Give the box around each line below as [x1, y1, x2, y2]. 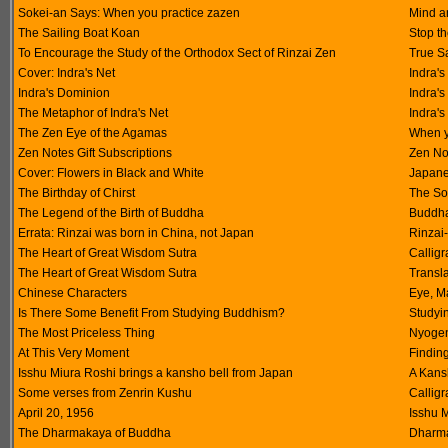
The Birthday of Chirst [18, 186, 135, 200]
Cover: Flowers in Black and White [18, 166, 204, 180]
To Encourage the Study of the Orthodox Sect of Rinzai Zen [18, 46, 336, 60]
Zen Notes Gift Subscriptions [18, 146, 172, 160]
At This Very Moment [18, 346, 129, 360]
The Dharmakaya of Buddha [18, 426, 171, 440]
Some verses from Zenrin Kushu [18, 386, 192, 400]
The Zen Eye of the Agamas [18, 126, 167, 140]
